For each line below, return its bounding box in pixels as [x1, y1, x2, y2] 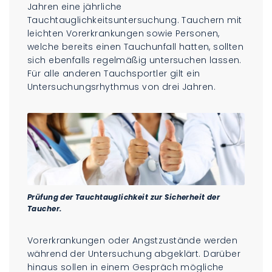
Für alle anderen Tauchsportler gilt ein [27, 67, 200, 80]
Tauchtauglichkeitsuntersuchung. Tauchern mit [27, 13, 242, 26]
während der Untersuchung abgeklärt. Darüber [27, 247, 241, 260]
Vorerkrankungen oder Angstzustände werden [27, 234, 238, 246]
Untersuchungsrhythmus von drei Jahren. [27, 80, 216, 93]
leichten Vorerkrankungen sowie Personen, [27, 27, 220, 39]
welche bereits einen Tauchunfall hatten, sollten [27, 40, 244, 53]
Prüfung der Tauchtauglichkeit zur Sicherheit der [27, 191, 220, 202]
